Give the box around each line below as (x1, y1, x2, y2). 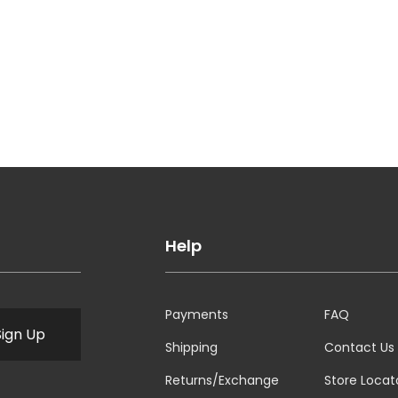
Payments (164, 305, 228, 323)
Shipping (164, 338, 218, 356)
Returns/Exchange (164, 370, 279, 389)
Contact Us (323, 338, 394, 356)
